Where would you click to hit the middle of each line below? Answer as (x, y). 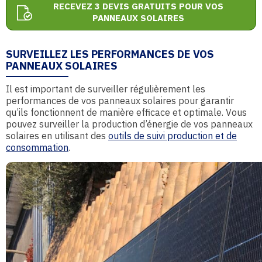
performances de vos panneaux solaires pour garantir (120, 101)
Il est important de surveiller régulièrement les (106, 89)
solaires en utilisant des (57, 136)
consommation (37, 147)
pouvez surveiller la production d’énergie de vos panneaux (129, 124)
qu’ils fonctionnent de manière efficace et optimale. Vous (126, 112)
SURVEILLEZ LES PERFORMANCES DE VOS (110, 54)
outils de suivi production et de (173, 136)
